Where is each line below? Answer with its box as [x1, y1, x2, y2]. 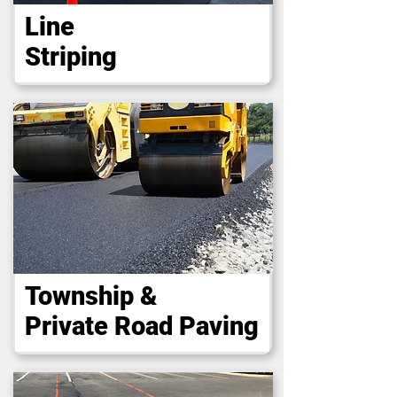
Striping [24, 42, 117, 72]
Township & [24, 281, 158, 311]
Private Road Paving [24, 311, 259, 341]
